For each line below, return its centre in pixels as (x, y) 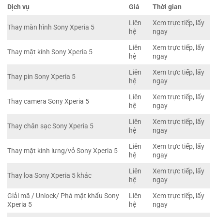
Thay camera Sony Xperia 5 (48, 102)
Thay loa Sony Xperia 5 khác (49, 176)
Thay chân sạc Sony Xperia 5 (50, 126)
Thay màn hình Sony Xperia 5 (51, 28)
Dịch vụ (18, 7)
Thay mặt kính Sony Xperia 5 (50, 52)
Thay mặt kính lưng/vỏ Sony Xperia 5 (62, 151)
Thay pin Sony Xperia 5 (41, 77)
